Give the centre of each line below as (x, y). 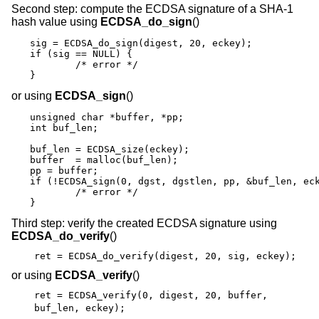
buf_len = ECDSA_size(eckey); (110, 149)
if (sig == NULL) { (81, 53)
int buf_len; (64, 127)
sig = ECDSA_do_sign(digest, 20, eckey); (141, 43)
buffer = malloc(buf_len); (104, 159)
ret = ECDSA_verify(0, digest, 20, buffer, (151, 296)
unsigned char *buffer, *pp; (107, 117)
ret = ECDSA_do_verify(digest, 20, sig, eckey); (165, 256)
